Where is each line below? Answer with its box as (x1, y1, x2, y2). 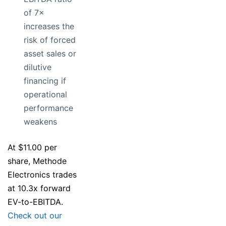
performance (24, 103, 73, 114)
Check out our (8, 210, 62, 221)
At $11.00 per (8, 142, 57, 153)
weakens (24, 117, 57, 127)
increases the (24, 21, 74, 32)
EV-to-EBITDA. (8, 197, 63, 207)
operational (24, 89, 67, 100)
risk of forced (24, 35, 76, 45)
